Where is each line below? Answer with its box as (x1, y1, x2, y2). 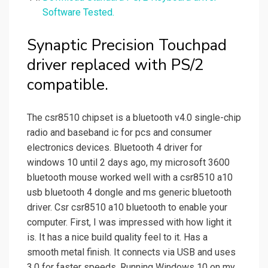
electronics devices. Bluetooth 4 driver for (27, 142, 202, 154)
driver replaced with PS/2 (27, 54, 204, 76)
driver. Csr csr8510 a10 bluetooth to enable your (27, 202, 227, 214)
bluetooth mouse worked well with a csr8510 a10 (27, 172, 233, 184)
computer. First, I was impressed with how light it (27, 217, 232, 229)
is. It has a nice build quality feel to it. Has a (27, 232, 208, 243)
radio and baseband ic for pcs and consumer (27, 127, 212, 139)
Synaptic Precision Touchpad (27, 35, 227, 56)
